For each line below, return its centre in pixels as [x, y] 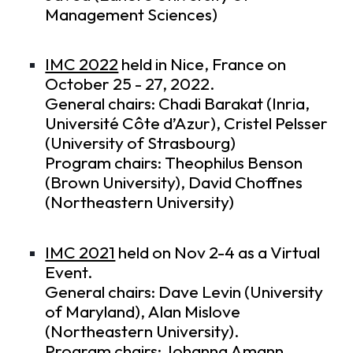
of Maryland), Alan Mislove [143, 311]
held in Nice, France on [203, 65]
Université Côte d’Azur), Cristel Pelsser [187, 124]
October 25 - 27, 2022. [130, 84]
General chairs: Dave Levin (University [184, 292]
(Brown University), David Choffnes [174, 183]
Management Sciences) [132, 14]
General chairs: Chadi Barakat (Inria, [178, 104]
